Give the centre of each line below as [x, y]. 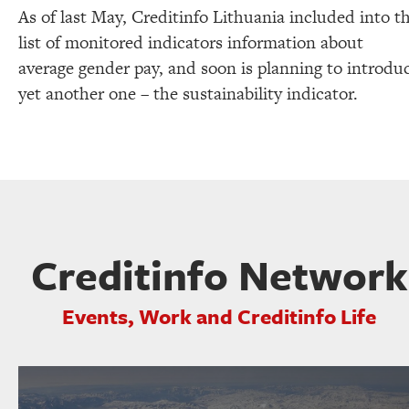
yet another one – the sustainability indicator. [188, 93]
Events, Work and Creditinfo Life [219, 316]
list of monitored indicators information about [191, 42]
